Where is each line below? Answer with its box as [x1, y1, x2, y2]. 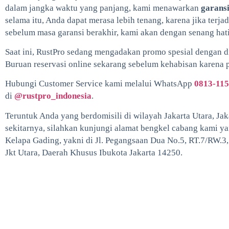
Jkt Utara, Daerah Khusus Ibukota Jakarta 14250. [5, 147, 182, 157]
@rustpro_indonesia [14, 91, 91, 101]
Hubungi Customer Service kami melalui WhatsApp [5, 79, 194, 89]
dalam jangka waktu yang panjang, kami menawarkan [5, 3, 201, 13]
